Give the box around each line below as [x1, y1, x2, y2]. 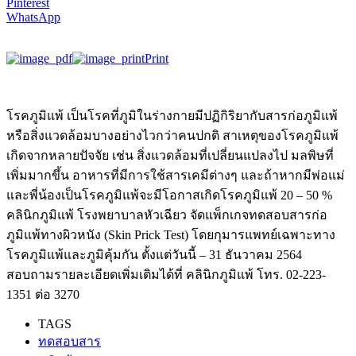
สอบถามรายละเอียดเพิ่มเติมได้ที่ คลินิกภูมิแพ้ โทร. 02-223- [6, 267, 326, 281]
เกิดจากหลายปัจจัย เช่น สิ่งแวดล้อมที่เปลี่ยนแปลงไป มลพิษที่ [6, 148, 334, 162]
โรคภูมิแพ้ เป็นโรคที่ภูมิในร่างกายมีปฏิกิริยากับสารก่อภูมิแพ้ [6, 108, 338, 122]
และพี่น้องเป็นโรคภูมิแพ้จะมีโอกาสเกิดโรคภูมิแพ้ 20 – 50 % [6, 188, 332, 202]
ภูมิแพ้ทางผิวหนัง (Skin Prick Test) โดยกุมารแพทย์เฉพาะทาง [6, 227, 335, 242]
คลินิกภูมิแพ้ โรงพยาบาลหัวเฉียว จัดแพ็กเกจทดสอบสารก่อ [6, 207, 327, 222]
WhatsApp [6, 10, 60, 24]
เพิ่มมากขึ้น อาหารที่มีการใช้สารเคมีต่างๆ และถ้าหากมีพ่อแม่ [6, 168, 345, 182]
